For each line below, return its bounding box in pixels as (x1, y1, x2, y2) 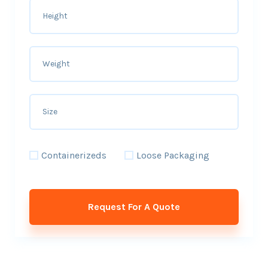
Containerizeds (41, 150, 106, 162)
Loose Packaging (136, 150, 209, 162)
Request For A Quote (88, 201, 180, 213)
